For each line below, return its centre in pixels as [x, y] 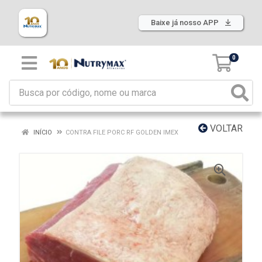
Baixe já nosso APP [186, 23]
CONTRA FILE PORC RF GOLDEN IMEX [122, 132]
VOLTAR [225, 128]
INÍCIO [42, 132]
